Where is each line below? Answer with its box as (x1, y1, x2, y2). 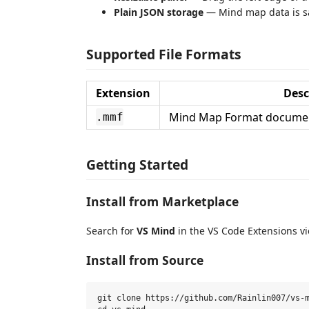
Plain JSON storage (114, 5, 203, 19)
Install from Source (86, 252, 203, 268)
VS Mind (137, 223, 175, 237)
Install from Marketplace (86, 193, 239, 210)
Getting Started (86, 154, 188, 174)
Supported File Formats (86, 45, 241, 63)
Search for (86, 223, 137, 237)
